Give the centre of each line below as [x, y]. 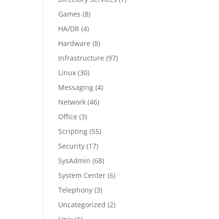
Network [72, 102]
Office [68, 117]
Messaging [76, 87]
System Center [82, 175]
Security [72, 146]
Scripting [73, 131]
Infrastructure [81, 58]
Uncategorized [82, 205]
